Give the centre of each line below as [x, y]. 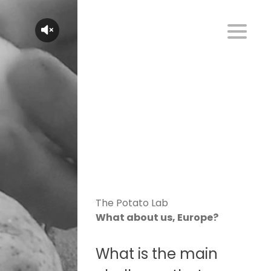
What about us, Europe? [157, 217]
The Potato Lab [132, 203]
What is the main [157, 254]
